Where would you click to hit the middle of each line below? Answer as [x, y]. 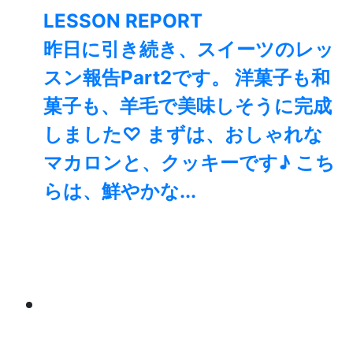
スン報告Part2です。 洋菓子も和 [187, 78]
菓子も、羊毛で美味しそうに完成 [188, 106]
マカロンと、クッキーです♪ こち [189, 163]
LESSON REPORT [123, 21]
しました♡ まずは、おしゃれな [183, 135]
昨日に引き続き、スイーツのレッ [189, 50]
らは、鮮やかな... [120, 191]
